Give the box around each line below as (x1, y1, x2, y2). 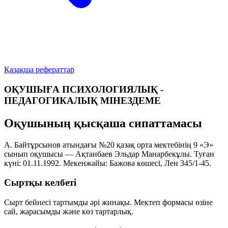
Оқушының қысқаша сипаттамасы (4, 116, 202, 130)
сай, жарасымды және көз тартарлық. (4, 207, 133, 216)
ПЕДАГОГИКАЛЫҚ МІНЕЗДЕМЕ (4, 95, 161, 106)
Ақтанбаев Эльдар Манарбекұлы (75, 149, 190, 158)
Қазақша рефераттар (4, 65, 74, 74)
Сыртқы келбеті (4, 177, 76, 188)
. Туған (190, 149, 214, 158)
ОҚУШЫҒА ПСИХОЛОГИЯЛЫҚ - (4, 83, 163, 95)
